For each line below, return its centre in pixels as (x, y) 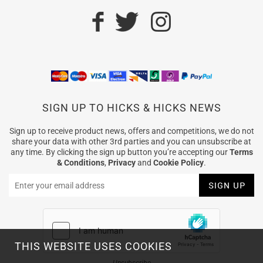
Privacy (122, 163)
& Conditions (81, 163)
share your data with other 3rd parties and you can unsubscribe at (131, 142)
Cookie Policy (178, 163)
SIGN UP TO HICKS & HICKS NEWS (131, 108)
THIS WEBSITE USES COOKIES (93, 246)
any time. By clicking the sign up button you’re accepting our (120, 152)
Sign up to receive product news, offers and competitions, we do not (131, 131)
